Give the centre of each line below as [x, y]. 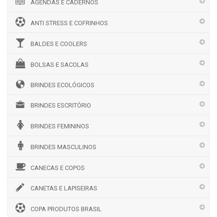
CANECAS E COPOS [58, 168]
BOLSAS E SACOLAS [60, 65]
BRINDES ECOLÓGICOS [62, 85]
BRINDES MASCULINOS [63, 147]
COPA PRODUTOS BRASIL [66, 209]
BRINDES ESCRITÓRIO [61, 105]
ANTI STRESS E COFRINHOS [69, 23]
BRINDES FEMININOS [60, 126]
